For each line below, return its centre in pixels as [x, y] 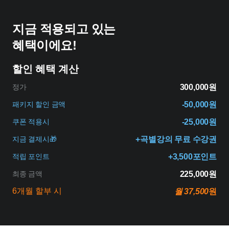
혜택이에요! [44, 45]
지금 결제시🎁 [35, 139]
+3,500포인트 [192, 157]
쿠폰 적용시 [31, 122]
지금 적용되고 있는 [64, 29]
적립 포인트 [31, 157]
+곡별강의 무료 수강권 [176, 140]
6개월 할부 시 [37, 191]
